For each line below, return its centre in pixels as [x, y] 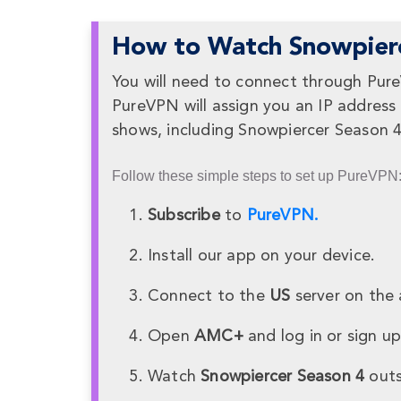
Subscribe [184, 216]
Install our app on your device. [262, 256]
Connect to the [209, 297]
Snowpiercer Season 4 [283, 377]
